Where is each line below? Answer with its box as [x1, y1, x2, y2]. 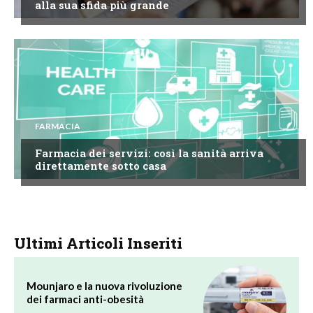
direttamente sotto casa [35, 159, 166, 173]
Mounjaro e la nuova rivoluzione [27, 279, 182, 293]
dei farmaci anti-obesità [27, 293, 144, 306]
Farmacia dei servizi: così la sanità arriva [35, 146, 263, 161]
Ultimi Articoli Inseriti [14, 233, 182, 254]
